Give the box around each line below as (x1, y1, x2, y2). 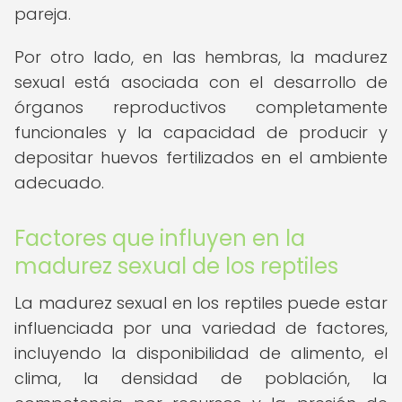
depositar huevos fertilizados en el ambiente (14, 146, 388, 169)
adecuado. (14, 171, 104, 194)
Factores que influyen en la (14, 223, 305, 253)
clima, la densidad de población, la (14, 367, 388, 389)
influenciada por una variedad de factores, (14, 317, 388, 339)
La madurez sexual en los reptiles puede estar (14, 292, 388, 314)
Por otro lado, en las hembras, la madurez (14, 46, 388, 68)
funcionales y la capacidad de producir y (14, 121, 388, 144)
